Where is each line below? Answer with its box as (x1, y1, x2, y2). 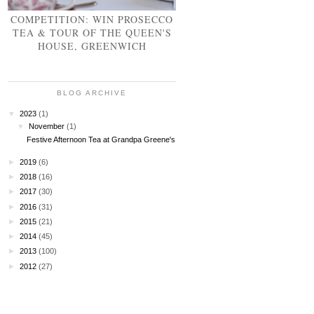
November (29, 122, 65, 131)
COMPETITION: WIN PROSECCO (11, 13, 173, 27)
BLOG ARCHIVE (57, 88, 127, 97)
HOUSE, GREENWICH (37, 39, 146, 53)
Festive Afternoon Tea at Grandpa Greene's (27, 135, 176, 144)
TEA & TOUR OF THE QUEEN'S (12, 26, 172, 40)
